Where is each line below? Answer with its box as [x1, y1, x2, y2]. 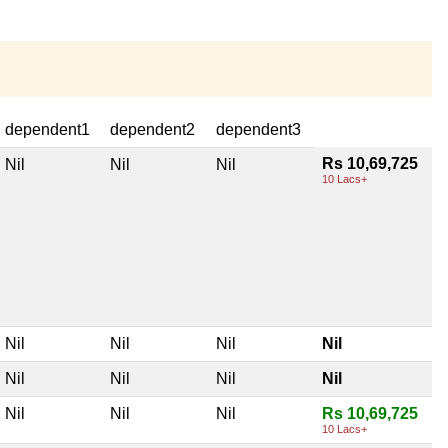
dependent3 [216, 121, 301, 139]
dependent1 [5, 121, 90, 139]
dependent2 [110, 121, 195, 139]
